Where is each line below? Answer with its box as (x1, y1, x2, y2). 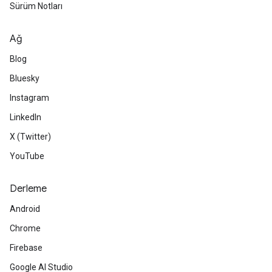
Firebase (10, 243, 42, 253)
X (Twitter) (10, 132, 51, 142)
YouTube (10, 151, 44, 161)
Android (10, 204, 40, 214)
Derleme (10, 183, 47, 195)
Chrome (10, 223, 41, 234)
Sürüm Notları (10, 1, 63, 12)
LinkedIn (10, 112, 41, 123)
